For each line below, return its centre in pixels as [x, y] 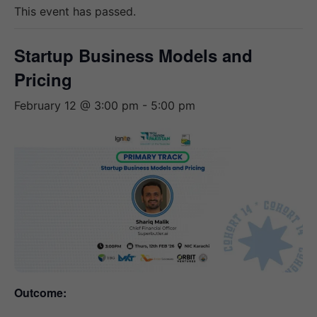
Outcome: [40, 293]
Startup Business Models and [133, 55]
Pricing [43, 79]
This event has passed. [75, 11]
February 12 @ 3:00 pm [76, 105]
